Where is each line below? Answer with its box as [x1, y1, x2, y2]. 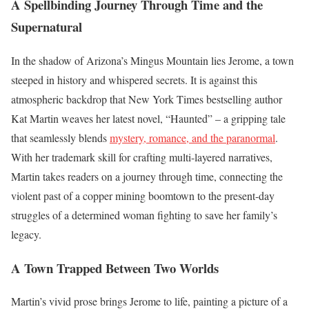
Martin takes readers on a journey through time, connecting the [11, 168, 283, 183]
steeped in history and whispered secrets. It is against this [11, 72, 257, 87]
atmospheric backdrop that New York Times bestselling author [11, 91, 282, 106]
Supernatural [11, 17, 82, 37]
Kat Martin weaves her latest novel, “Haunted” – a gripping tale [11, 110, 286, 126]
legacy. [11, 226, 41, 241]
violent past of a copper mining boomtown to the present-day [11, 188, 275, 203]
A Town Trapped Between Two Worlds [11, 258, 219, 277]
